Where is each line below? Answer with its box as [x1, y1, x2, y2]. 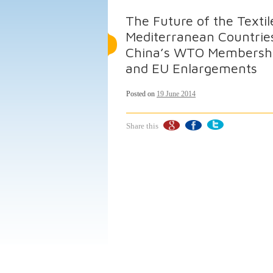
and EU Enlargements [126, 60, 257, 76]
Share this [126, 121, 158, 130]
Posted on [126, 90, 157, 98]
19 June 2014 [157, 90, 196, 98]
